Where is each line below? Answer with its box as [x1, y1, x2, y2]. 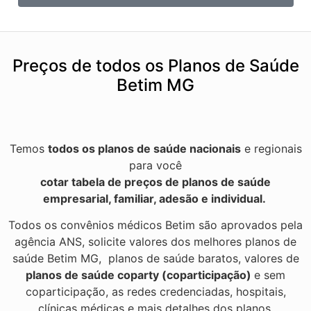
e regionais [240, 141, 302, 155]
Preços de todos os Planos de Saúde [12, 55, 299, 76]
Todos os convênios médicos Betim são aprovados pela [8, 217, 303, 232]
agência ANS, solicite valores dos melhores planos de [15, 234, 296, 249]
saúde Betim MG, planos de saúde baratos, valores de [12, 251, 299, 265]
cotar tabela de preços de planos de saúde [40, 174, 271, 189]
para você [129, 158, 182, 172]
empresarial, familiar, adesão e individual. [42, 191, 269, 205]
